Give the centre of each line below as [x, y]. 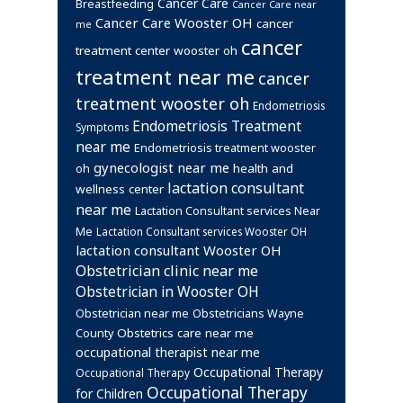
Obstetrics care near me [185, 333]
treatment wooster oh [162, 103]
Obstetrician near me [132, 313]
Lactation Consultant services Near [228, 211]
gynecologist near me [161, 167]
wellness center [120, 189]
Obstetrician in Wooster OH [167, 291]
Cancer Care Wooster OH [174, 22]
